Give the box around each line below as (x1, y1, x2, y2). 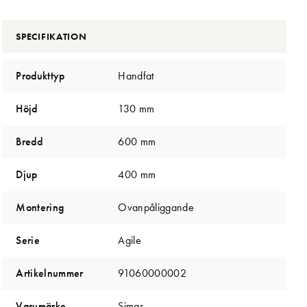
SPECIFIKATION (16, 29, 87, 42)
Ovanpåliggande (118, 199, 194, 214)
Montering (16, 199, 64, 214)
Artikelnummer (16, 265, 84, 280)
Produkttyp (16, 68, 65, 83)
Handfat (118, 68, 154, 83)
